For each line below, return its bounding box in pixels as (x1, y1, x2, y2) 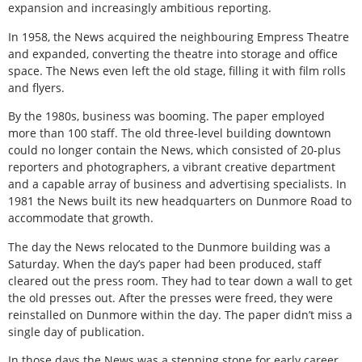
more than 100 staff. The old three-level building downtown (8, 125, 331, 141)
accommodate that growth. (8, 210, 154, 226)
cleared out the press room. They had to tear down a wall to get (8, 272, 352, 288)
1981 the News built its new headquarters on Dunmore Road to (8, 193, 351, 209)
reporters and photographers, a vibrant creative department (8, 159, 335, 175)
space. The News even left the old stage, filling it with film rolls (8, 62, 346, 78)
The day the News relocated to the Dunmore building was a (8, 238, 330, 255)
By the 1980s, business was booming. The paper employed (8, 108, 325, 124)
